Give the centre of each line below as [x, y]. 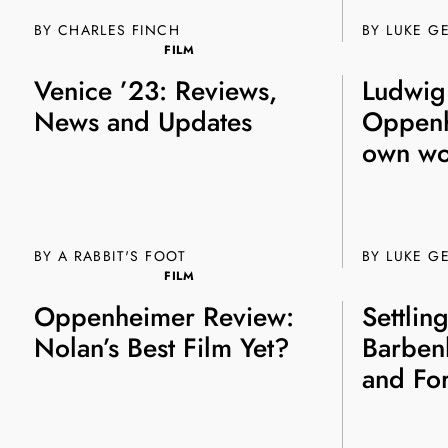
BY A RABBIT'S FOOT [110, 255]
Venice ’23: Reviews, [155, 91]
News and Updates [142, 122]
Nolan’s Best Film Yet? [161, 348]
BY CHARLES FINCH [106, 29]
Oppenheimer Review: [163, 317]
